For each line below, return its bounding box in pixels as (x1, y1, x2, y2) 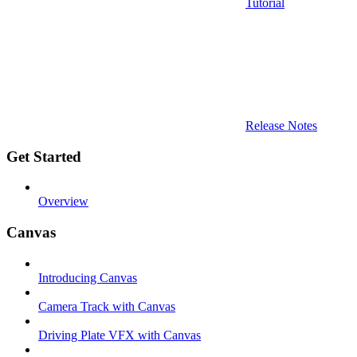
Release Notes (245, 118, 317, 132)
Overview (38, 194, 88, 209)
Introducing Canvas (38, 270, 137, 284)
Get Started (6, 147, 81, 165)
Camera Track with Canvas (38, 299, 175, 313)
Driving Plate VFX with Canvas (38, 328, 201, 342)
